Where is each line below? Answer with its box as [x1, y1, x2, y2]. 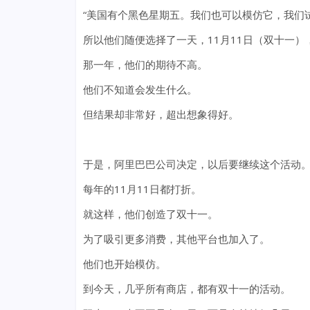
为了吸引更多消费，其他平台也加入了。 [82, 232, 270, 246]
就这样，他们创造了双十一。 [82, 207, 218, 221]
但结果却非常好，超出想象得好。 [82, 107, 239, 122]
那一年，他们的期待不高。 [82, 57, 208, 72]
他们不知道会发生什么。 [82, 82, 197, 97]
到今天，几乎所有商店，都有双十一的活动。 [82, 282, 291, 296]
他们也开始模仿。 [82, 257, 166, 271]
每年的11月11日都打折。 [82, 182, 201, 197]
